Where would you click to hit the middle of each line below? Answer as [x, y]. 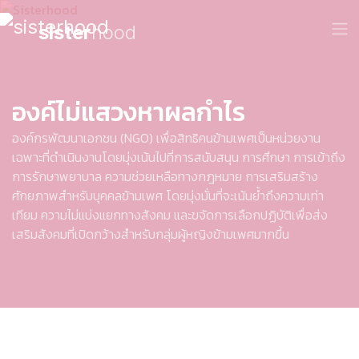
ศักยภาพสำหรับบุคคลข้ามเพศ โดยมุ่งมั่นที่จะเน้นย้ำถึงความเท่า [168, 196]
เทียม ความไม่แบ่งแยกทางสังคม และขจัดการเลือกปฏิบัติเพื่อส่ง [170, 215]
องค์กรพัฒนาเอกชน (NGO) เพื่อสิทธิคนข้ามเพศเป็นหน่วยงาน [166, 138]
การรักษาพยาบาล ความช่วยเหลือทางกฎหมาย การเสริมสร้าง [165, 176]
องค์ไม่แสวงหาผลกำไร [129, 112]
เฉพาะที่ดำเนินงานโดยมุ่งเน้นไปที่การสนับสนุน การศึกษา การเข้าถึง [179, 157]
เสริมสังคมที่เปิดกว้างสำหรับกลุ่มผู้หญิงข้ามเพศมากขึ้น [151, 234]
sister [65, 32]
